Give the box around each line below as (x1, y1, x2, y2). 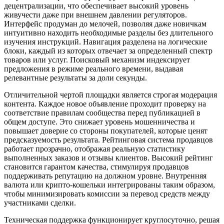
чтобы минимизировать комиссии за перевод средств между (4, 189, 210, 198)
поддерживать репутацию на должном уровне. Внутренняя (4, 171, 206, 180)
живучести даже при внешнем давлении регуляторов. (4, 10, 187, 19)
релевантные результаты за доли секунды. (4, 73, 147, 82)
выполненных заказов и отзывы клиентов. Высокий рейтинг (4, 153, 213, 162)
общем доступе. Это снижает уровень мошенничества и (4, 117, 195, 126)
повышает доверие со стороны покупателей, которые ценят (4, 126, 207, 135)
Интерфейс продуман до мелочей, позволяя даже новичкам (4, 19, 206, 28)
